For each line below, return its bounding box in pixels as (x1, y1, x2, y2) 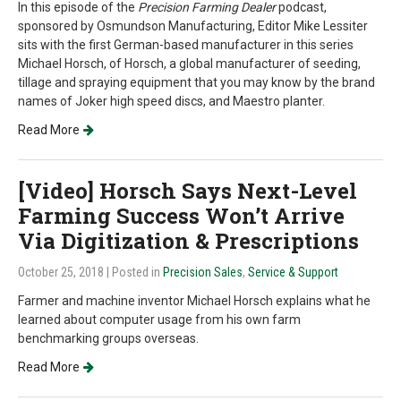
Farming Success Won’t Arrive (18, 201, 345, 230)
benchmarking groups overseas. (18, 331, 199, 346)
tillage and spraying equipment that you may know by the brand (18, 75, 375, 90)
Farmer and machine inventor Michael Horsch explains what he (18, 294, 371, 308)
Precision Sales (163, 265, 243, 279)
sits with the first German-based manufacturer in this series (18, 38, 354, 52)
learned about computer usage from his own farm (18, 312, 301, 327)
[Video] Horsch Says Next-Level (18, 176, 357, 205)
